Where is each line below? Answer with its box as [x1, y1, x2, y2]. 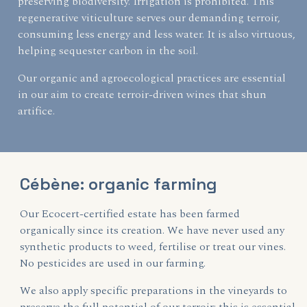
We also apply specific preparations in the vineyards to [20, 282, 288, 299]
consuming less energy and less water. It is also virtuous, [18, 26, 296, 42]
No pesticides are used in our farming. [20, 255, 206, 271]
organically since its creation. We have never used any [20, 222, 285, 238]
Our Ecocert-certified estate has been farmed [20, 206, 241, 222]
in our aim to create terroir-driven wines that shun [18, 86, 267, 103]
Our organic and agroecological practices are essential [18, 70, 286, 86]
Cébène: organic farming [20, 173, 218, 195]
